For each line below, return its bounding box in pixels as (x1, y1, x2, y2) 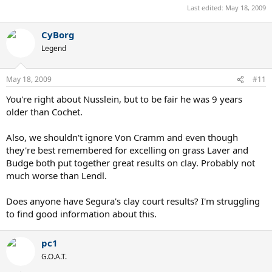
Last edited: (187, 2, 225, 12)
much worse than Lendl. (6, 169, 107, 182)
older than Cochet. (6, 106, 83, 118)
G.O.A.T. (41, 251, 67, 262)
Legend (41, 42, 66, 53)
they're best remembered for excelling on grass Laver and (6, 144, 248, 156)
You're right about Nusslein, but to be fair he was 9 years (6, 93, 242, 105)
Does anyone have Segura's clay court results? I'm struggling (6, 195, 260, 207)
